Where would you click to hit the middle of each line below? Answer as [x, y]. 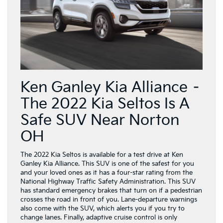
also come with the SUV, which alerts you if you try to [103, 208]
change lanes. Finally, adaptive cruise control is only [99, 217]
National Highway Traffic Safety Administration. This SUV [108, 181]
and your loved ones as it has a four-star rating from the [107, 172]
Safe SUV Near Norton [100, 120]
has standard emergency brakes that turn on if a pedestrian [111, 190]
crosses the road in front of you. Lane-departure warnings [109, 199]
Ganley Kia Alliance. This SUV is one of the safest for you [107, 164]
